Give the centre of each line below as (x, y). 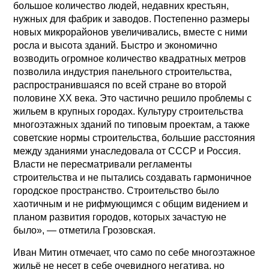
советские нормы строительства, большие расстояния (134, 138)
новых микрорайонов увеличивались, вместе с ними (131, 32)
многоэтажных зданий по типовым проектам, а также (132, 124)
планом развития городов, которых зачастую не (120, 217)
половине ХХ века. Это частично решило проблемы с (133, 98)
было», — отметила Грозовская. (85, 230)
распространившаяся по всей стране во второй (120, 85)
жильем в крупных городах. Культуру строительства (128, 111)
